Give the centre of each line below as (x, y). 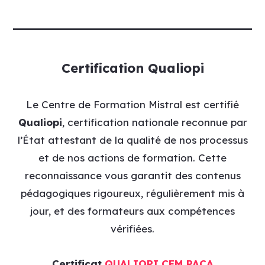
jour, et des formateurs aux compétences (132, 211)
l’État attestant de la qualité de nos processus (132, 140)
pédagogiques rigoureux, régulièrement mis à (132, 193)
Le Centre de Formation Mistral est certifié (132, 105)
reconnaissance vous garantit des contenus (132, 176)
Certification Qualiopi (132, 68)
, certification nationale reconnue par (154, 122)
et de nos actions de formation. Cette (132, 158)
